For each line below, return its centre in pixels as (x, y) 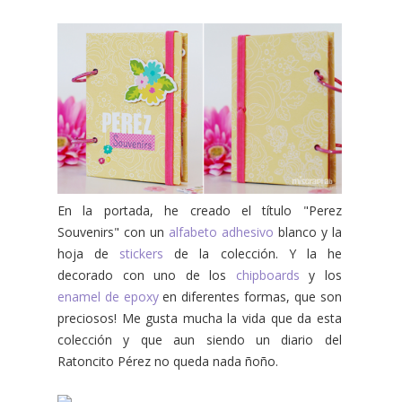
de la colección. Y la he (253, 254)
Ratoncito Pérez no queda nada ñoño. (168, 362)
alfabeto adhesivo (221, 232)
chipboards (267, 275)
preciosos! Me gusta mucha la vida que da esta (200, 319)
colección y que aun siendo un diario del (200, 340)
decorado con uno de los (147, 275)
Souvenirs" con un (113, 232)
